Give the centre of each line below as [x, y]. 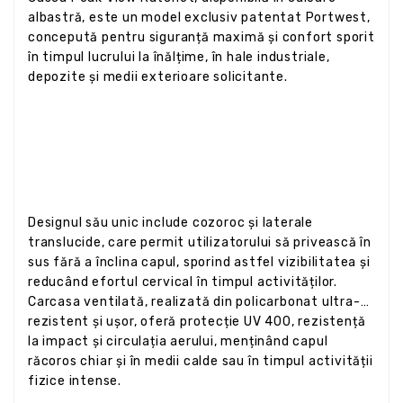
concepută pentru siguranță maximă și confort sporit [201, 37]
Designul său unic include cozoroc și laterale [170, 222]
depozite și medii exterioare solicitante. [158, 76]
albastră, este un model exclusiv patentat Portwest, [199, 17]
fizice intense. [75, 381]
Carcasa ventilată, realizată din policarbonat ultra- [194, 301]
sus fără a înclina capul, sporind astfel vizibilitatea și [199, 262]
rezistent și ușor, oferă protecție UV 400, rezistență [197, 321]
